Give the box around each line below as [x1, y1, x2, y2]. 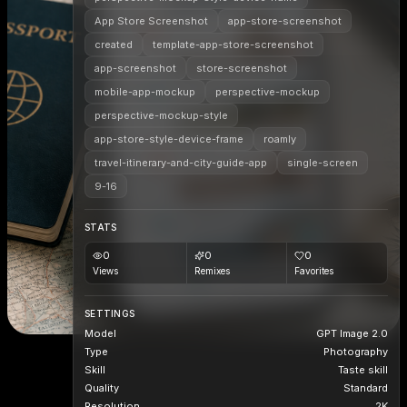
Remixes [194, 265, 230, 276]
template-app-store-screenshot [153, 38, 313, 51]
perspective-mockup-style [94, 109, 228, 122]
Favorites [294, 265, 334, 276]
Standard [343, 382, 388, 394]
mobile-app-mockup [94, 85, 195, 98]
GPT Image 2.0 [316, 327, 388, 340]
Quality [84, 382, 119, 394]
